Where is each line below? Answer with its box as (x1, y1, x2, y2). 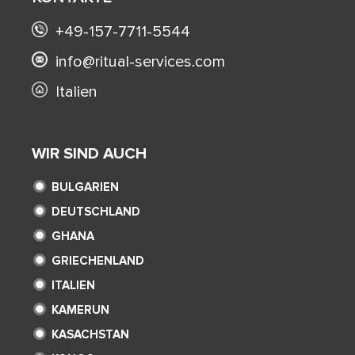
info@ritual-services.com (55, 52, 225, 72)
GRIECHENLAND (52, 254, 144, 269)
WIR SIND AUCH (32, 144, 147, 164)
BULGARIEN (52, 180, 119, 195)
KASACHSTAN (52, 327, 129, 342)
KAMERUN (52, 303, 109, 318)
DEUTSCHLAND (52, 204, 140, 219)
